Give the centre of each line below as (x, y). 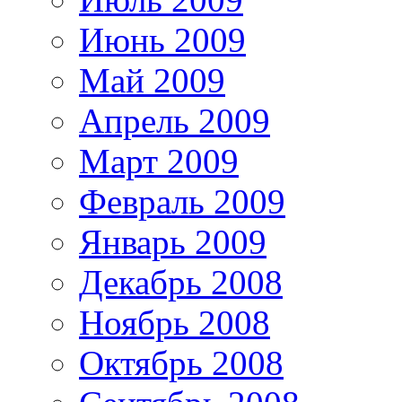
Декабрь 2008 (181, 282)
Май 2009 (152, 80)
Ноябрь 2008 (175, 322)
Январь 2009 (173, 241)
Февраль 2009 (182, 201)
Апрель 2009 (175, 120)
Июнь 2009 (162, 39)
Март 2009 (159, 161)
